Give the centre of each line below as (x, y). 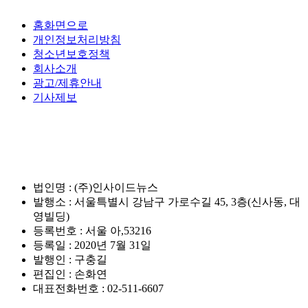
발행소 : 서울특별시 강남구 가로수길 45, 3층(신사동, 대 (167, 201)
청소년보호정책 (71, 54)
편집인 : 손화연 (70, 274)
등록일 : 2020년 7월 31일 (92, 245)
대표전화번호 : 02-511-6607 (98, 288)
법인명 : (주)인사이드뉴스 (96, 187)
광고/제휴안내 (67, 83)
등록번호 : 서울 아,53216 (92, 230)
